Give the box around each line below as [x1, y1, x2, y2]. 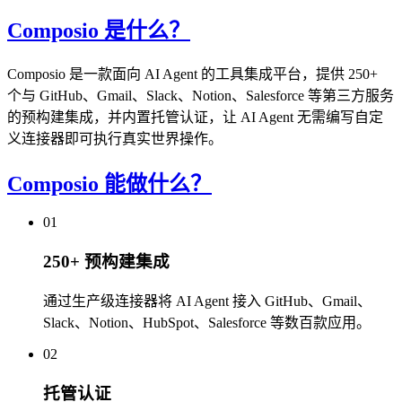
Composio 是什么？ [7, 18, 190, 42]
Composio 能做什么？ [7, 171, 212, 196]
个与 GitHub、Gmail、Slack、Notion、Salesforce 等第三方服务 [7, 87, 394, 103]
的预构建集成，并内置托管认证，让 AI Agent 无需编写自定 [7, 109, 383, 125]
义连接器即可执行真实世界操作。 [7, 130, 223, 146]
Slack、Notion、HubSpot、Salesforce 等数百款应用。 [43, 314, 371, 330]
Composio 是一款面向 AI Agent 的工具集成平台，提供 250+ [7, 66, 378, 82]
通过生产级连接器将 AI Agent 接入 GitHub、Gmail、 [43, 293, 371, 309]
